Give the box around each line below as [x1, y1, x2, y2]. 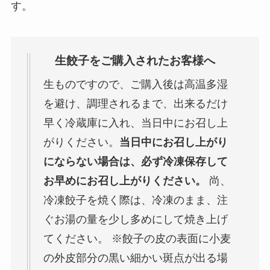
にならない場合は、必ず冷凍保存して [43, 155, 228, 168]
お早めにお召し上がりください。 [43, 174, 206, 187]
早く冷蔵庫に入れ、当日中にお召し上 [43, 116, 228, 129]
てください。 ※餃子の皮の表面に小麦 [43, 232, 231, 245]
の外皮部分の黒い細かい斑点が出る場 [43, 251, 228, 264]
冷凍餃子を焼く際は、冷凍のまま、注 [43, 193, 228, 206]
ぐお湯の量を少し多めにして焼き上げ [43, 213, 228, 225]
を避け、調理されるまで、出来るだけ [43, 97, 228, 110]
